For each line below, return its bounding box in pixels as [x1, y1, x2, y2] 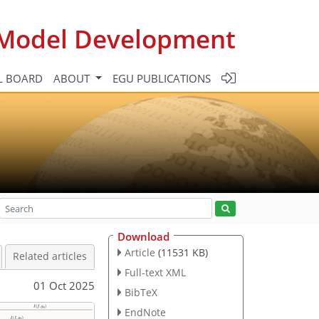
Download [117, 229, 169, 244]
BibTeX [124, 285, 157, 299]
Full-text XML [124, 265, 186, 279]
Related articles [13, 250, 87, 263]
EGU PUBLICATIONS [113, 70, 211, 85]
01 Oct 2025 [33, 278, 95, 293]
